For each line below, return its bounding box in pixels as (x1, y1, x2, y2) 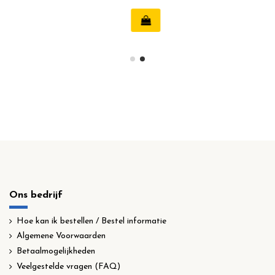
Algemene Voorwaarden (17, 231, 106, 241)
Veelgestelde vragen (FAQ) (17, 261, 120, 271)
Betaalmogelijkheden (17, 246, 95, 256)
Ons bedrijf (9, 190, 63, 201)
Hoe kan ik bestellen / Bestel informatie (17, 216, 166, 226)
